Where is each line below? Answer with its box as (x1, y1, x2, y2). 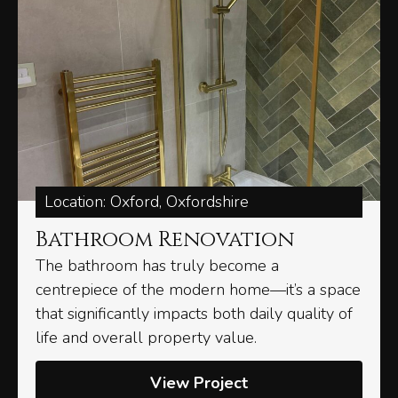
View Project (150, 372, 248, 394)
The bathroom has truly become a (36, 255, 279, 277)
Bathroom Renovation (36, 226, 294, 255)
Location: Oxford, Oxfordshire (44, 191, 249, 213)
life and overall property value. (36, 327, 257, 349)
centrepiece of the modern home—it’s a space (36, 279, 361, 301)
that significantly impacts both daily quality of (36, 303, 353, 325)
